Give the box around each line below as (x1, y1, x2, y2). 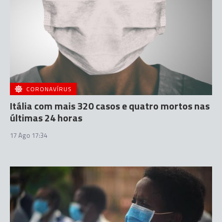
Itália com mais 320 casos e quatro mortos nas (10, 98, 210, 113)
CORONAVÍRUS (26, 84, 72, 94)
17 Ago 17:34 (10, 130, 47, 140)
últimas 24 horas (10, 110, 82, 125)
